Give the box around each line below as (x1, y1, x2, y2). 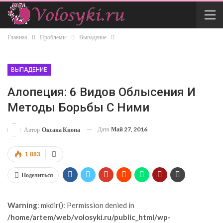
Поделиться (21, 171, 53, 179)
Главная (7, 33, 27, 41)
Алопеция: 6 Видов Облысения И (7, 85, 196, 99)
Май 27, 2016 (111, 125, 147, 133)
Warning (7, 200, 37, 210)
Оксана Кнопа (42, 125, 80, 133)
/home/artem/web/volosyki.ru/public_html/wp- (7, 212, 171, 222)
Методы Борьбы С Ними (7, 100, 149, 114)
